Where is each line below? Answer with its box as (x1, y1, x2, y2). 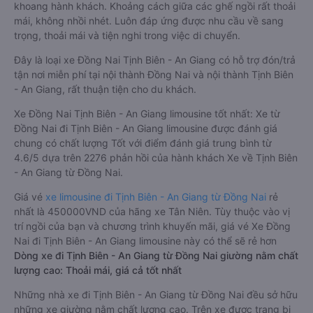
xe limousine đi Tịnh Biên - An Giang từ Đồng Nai (45, 191, 266, 203)
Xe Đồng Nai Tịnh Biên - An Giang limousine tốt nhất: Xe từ (14, 108, 280, 119)
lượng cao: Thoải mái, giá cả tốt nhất (14, 264, 182, 276)
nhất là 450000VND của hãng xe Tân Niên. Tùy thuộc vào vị (14, 205, 290, 217)
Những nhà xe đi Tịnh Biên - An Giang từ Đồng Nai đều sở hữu (14, 289, 298, 300)
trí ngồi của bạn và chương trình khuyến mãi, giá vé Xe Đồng (14, 220, 291, 232)
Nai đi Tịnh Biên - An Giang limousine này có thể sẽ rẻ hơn (14, 235, 277, 247)
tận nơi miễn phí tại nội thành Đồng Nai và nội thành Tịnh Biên (14, 68, 293, 80)
